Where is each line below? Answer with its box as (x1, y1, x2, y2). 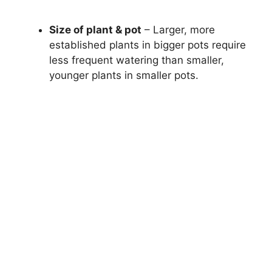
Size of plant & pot (49, 23, 141, 36)
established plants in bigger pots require (49, 38, 246, 51)
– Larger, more (141, 23, 215, 36)
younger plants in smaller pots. (49, 69, 199, 81)
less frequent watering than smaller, (49, 53, 224, 66)
